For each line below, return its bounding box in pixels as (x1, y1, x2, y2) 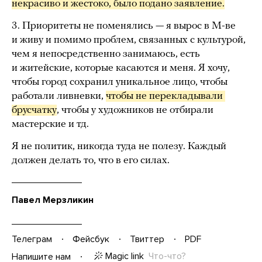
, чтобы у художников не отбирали (57, 105, 213, 116)
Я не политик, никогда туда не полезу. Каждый (12, 141, 226, 153)
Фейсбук (73, 233, 109, 245)
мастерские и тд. (12, 119, 89, 130)
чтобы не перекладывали (106, 91, 223, 102)
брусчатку (12, 105, 57, 116)
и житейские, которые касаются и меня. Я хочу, (12, 63, 230, 74)
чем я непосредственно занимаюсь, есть (12, 49, 200, 60)
